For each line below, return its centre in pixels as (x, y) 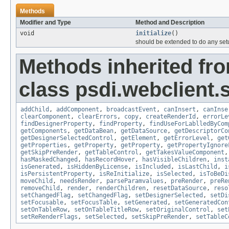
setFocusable (42, 203)
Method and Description (170, 23)
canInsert (180, 110)
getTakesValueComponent (185, 153)
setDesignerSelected (169, 196)
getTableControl (112, 153)
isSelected (174, 174)
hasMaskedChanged (49, 160)
